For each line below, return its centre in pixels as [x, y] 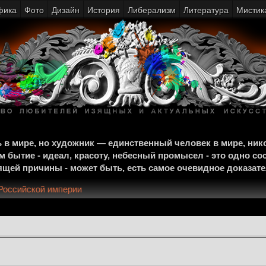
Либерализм [152, 10]
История [104, 10]
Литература [206, 10]
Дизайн [66, 10]
